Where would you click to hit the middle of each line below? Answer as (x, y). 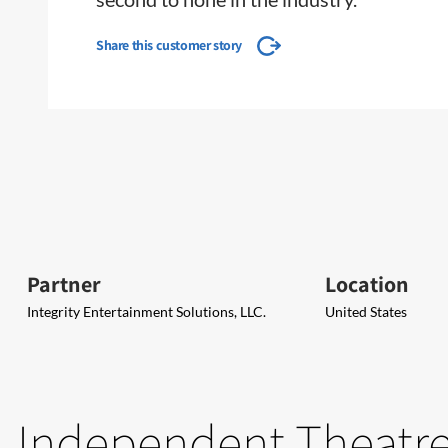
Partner (64, 284)
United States (366, 311)
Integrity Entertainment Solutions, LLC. (146, 311)
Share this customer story (169, 45)
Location (367, 284)
